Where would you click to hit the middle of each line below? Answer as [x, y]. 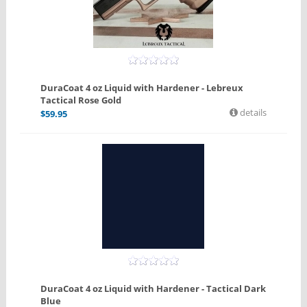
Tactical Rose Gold [81, 100]
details [253, 113]
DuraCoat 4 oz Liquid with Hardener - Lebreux [142, 88]
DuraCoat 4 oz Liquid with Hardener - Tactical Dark [153, 289]
